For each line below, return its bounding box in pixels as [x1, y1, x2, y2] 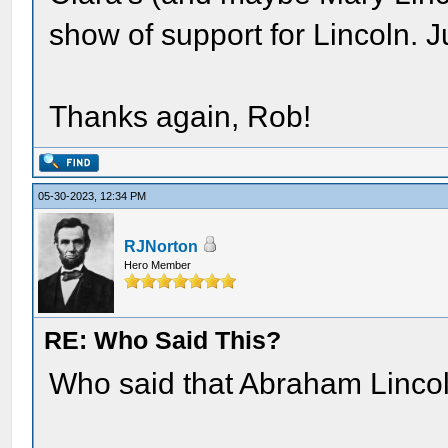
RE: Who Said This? [44, 326, 282, 354]
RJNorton [124, 238, 199, 255]
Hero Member [124, 259, 192, 271]
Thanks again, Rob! [49, 100, 312, 133]
